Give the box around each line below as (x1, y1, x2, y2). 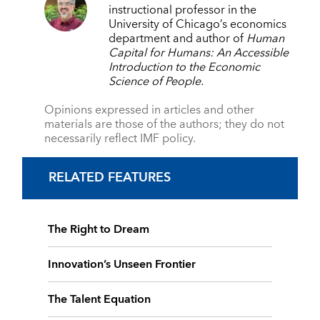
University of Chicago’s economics (108, 14, 286, 35)
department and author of (108, 29, 246, 49)
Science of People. (108, 71, 204, 92)
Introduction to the (108, 57, 205, 78)
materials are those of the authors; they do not (44, 114, 284, 135)
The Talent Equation (48, 289, 151, 309)
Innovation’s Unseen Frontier (48, 254, 196, 274)
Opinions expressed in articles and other (44, 100, 254, 121)
